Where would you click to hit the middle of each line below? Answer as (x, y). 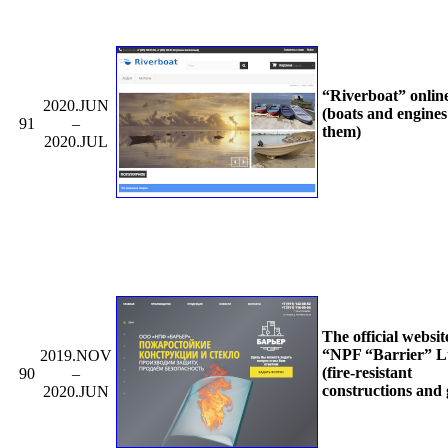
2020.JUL (75, 141)
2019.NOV (75, 355)
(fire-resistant (367, 372)
